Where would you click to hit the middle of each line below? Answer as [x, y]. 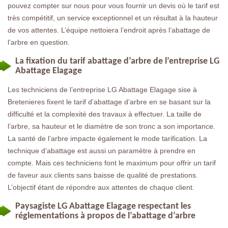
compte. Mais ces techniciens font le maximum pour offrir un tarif [112, 163]
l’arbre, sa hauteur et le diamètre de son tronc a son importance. [111, 126]
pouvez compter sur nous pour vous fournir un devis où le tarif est [113, 5]
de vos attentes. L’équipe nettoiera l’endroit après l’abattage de [109, 30]
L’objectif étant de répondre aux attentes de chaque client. [101, 187]
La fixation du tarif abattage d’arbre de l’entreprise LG [117, 61]
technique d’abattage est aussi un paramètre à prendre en [102, 150]
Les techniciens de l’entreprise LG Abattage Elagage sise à [102, 89]
